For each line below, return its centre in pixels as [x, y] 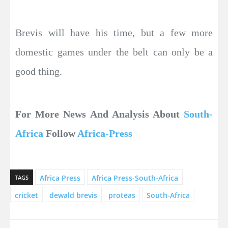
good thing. [39, 71]
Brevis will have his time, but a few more [114, 32]
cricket [26, 195]
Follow [60, 133]
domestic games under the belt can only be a [114, 52]
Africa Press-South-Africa [135, 178]
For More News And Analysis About [99, 114]
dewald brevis [73, 195]
